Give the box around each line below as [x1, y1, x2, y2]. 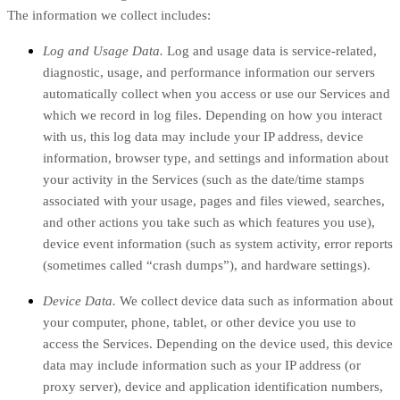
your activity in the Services [43, 172, 198, 187]
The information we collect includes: [7, 8, 211, 23]
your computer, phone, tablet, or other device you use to [43, 315, 356, 330]
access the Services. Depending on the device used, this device [43, 337, 393, 352]
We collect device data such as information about [116, 294, 393, 309]
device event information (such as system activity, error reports [43, 237, 393, 252]
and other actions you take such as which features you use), [43, 215, 375, 230]
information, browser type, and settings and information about [43, 151, 388, 166]
